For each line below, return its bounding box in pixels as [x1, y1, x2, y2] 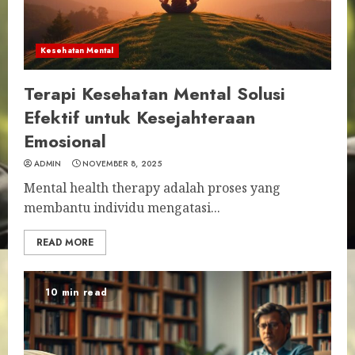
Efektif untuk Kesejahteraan [24, 105, 255, 130]
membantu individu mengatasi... [24, 199, 220, 216]
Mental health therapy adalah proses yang [24, 179, 281, 197]
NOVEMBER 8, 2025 [82, 158, 162, 170]
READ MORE [36, 235, 94, 250]
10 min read [45, 285, 108, 300]
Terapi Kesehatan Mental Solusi [24, 81, 285, 106]
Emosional [24, 128, 106, 154]
